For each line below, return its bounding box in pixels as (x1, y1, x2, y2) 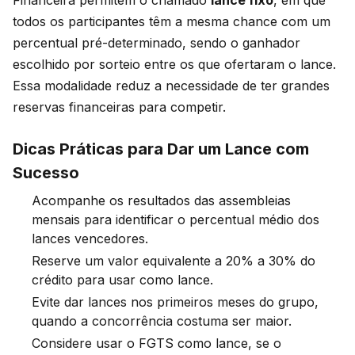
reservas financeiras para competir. (13, 99, 226, 116)
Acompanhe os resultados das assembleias (32, 193, 291, 209)
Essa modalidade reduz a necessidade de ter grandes (13, 78, 330, 94)
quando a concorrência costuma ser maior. (32, 313, 292, 330)
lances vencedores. (32, 231, 148, 247)
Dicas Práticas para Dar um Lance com (13, 139, 309, 159)
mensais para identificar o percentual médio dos (32, 212, 319, 228)
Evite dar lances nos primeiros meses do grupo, (32, 294, 319, 311)
